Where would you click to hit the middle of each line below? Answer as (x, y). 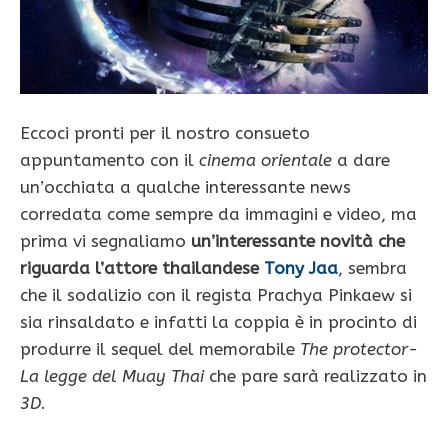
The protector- (359, 348)
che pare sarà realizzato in (315, 375)
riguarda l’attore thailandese (142, 267)
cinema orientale (265, 159)
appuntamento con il (109, 159)
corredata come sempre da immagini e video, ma (218, 213)
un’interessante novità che (298, 240)
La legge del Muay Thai (112, 375)
